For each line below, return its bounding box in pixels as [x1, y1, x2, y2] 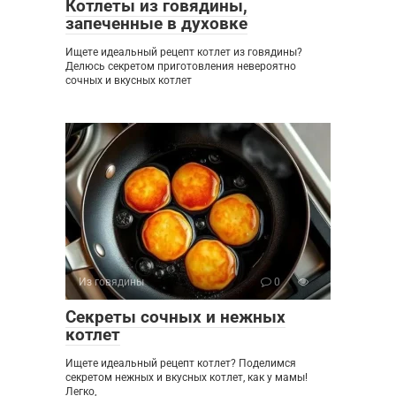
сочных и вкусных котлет [65, 74, 192, 88]
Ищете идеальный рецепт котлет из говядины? [65, 46, 302, 59]
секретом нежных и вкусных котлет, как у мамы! [65, 371, 308, 385]
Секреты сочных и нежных [65, 307, 286, 328]
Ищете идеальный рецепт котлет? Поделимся [65, 357, 296, 370]
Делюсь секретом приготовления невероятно [65, 60, 296, 73]
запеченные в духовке [65, 13, 247, 34]
